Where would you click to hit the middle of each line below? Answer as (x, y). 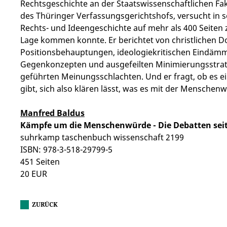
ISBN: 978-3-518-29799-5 (66, 149)
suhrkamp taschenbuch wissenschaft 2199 (102, 137)
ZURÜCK (45, 204)
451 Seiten (40, 162)
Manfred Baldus (52, 113)
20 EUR (34, 174)
